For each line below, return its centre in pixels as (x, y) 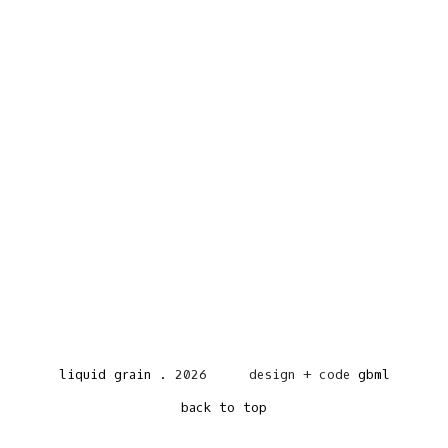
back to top (224, 407)
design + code (299, 375)
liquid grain (104, 375)
